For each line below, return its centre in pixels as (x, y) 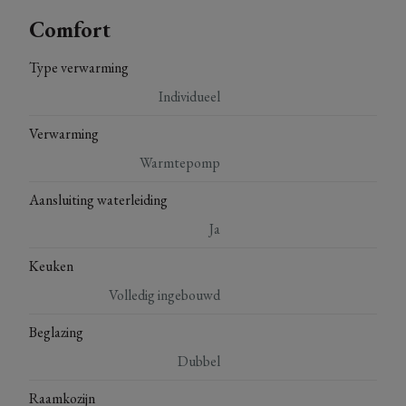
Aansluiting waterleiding (98, 199)
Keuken (51, 266)
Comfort (70, 29)
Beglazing (56, 332)
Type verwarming (79, 67)
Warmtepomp (180, 162)
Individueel (190, 96)
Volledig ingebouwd (165, 295)
